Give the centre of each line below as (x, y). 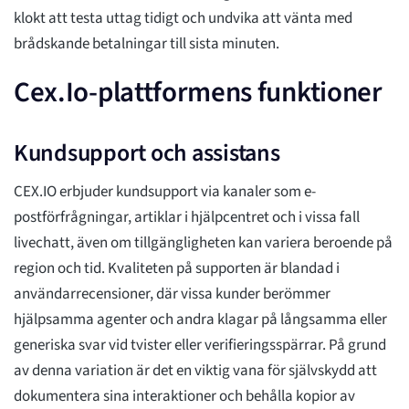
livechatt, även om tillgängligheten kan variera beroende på (203, 243)
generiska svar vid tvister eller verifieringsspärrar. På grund (200, 346)
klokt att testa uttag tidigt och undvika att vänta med (183, 19)
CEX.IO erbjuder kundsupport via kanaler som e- (165, 192)
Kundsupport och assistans (147, 153)
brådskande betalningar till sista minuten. (147, 44)
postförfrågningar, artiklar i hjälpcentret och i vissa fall (187, 218)
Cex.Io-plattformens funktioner (198, 93)
